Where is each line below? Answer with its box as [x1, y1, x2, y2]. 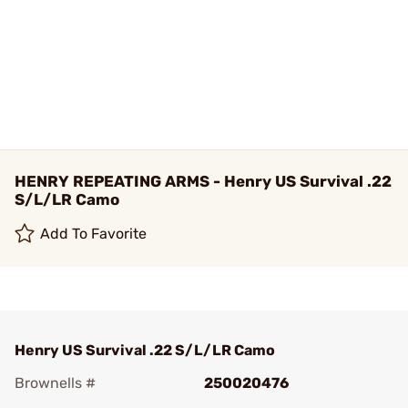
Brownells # [15, 374, 96, 392]
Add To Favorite [40, 225, 148, 242]
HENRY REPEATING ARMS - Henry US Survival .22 [15, 172, 392, 190]
